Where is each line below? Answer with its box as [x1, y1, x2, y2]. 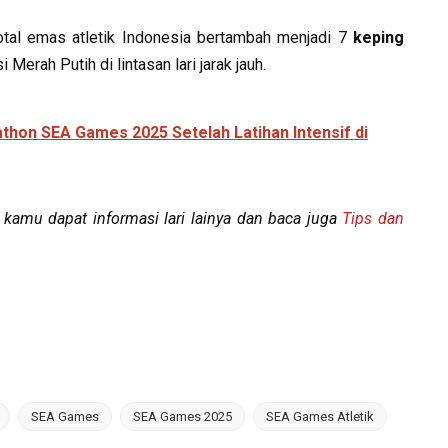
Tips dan [342, 209, 405, 228]
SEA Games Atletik [266, 409, 375, 424]
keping [346, 28, 405, 47]
